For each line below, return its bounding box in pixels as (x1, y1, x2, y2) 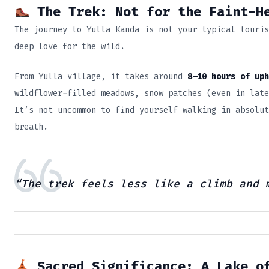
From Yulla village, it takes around (14, 71, 187, 83)
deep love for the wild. (14, 40, 125, 52)
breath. (14, 121, 48, 133)
